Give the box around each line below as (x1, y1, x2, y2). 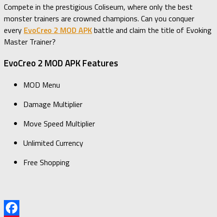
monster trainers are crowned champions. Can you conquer (4, 12, 194, 24)
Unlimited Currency (23, 137, 83, 149)
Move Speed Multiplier (23, 118, 95, 130)
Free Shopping (23, 156, 70, 169)
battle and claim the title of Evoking (92, 24, 212, 36)
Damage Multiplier (23, 98, 82, 110)
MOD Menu (23, 79, 60, 91)
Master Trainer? (4, 35, 56, 47)
